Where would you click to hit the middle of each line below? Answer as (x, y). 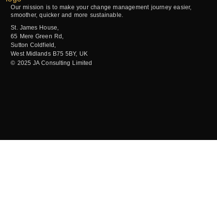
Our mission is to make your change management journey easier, (101, 7)
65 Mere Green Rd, (37, 36)
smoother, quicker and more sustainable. (67, 15)
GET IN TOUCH (37, 184)
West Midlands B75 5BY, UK (49, 54)
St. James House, (35, 27)
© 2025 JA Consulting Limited (52, 63)
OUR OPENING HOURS (50, 211)
